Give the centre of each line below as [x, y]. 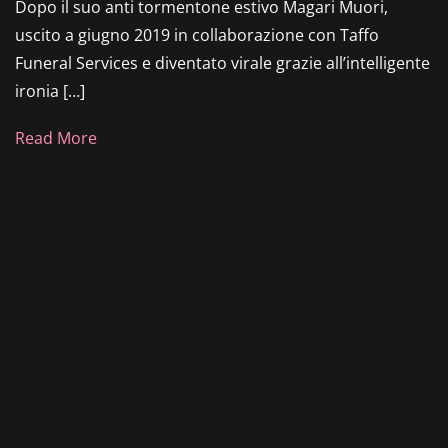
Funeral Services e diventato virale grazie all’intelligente [222, 62]
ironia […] [50, 90]
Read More [56, 138]
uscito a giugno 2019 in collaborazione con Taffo [197, 34]
